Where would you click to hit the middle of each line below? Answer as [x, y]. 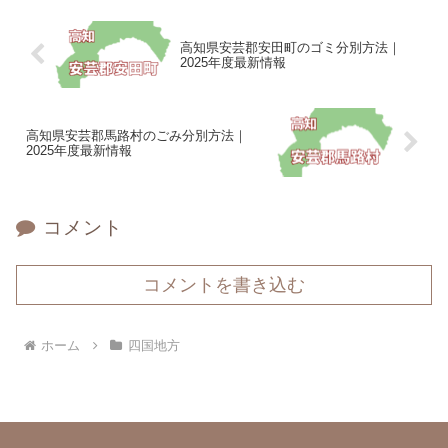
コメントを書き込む [224, 285]
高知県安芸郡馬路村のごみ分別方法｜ [136, 135]
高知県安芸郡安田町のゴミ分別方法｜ [290, 47]
